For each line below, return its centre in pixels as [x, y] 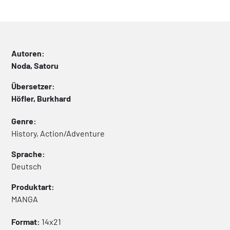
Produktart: [33, 187]
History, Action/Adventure [58, 133]
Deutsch [26, 166]
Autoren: [28, 53]
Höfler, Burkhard [41, 99]
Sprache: [28, 154]
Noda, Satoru [35, 66]
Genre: [24, 121]
